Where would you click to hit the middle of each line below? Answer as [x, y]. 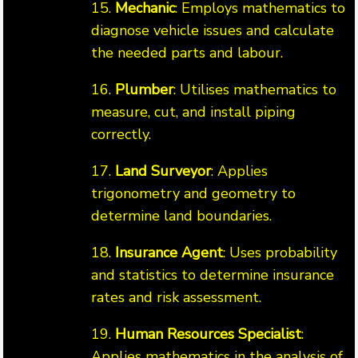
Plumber [144, 90]
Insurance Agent [169, 253]
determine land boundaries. [181, 216]
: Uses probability [280, 253]
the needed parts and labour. [187, 53]
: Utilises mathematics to [255, 90]
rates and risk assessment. [176, 298]
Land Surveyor [163, 171]
